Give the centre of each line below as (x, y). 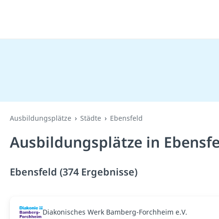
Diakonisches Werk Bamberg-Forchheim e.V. (115, 212)
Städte (91, 118)
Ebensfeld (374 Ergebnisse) (74, 172)
